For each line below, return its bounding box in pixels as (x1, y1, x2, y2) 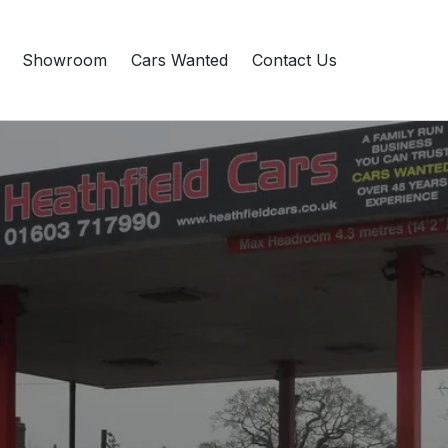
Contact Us (252, 50, 337, 70)
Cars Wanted (131, 50, 228, 70)
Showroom (22, 50, 107, 70)
